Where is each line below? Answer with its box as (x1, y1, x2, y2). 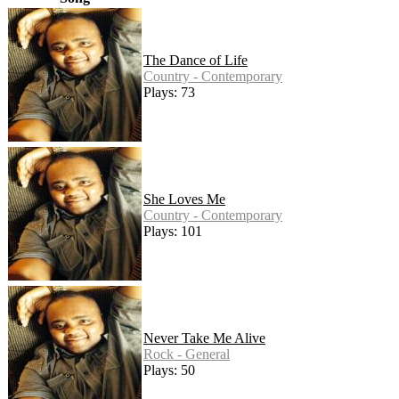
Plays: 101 (143, 224, 202, 240)
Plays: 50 (143, 362, 195, 379)
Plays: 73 (143, 85, 195, 101)
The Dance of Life (143, 53, 248, 69)
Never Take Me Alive (143, 330, 265, 346)
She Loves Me (143, 191, 225, 208)
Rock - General (143, 346, 230, 362)
